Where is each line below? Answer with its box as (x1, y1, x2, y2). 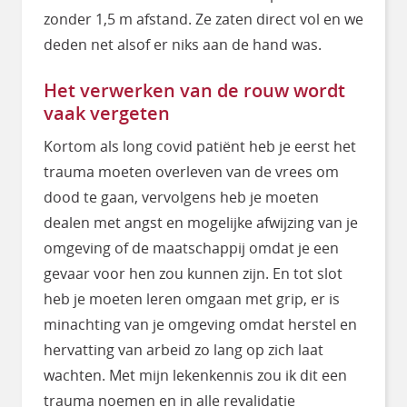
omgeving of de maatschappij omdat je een (44, 237, 339, 258)
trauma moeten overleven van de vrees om (44, 161, 339, 182)
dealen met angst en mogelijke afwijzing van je (44, 212, 358, 233)
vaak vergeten (44, 100, 170, 125)
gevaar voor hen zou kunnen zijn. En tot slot (44, 263, 342, 283)
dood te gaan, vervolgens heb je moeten (44, 186, 319, 207)
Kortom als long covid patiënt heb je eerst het (44, 135, 356, 156)
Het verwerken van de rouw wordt (44, 77, 345, 103)
